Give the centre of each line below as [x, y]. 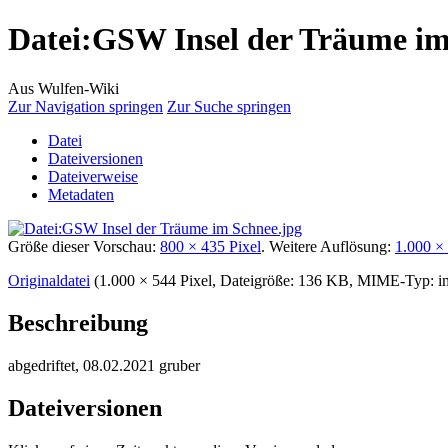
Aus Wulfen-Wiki [63, 88]
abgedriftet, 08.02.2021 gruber [104, 365]
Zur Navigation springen [85, 106]
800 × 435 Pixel [210, 246]
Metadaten [81, 194]
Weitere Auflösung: [332, 246]
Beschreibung [78, 322]
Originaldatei [49, 280]
